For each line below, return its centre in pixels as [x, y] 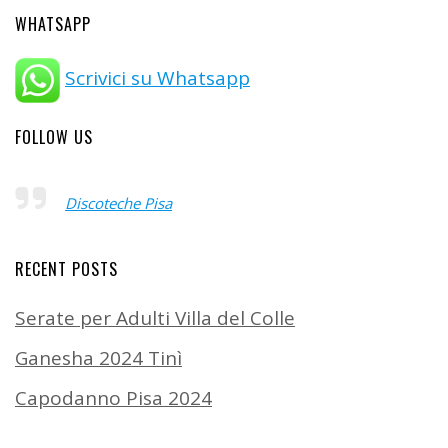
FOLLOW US [54, 137]
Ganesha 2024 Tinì [98, 358]
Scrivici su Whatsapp [157, 78]
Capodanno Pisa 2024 [113, 398]
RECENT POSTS [66, 269]
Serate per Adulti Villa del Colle [155, 318]
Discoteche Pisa [118, 203]
